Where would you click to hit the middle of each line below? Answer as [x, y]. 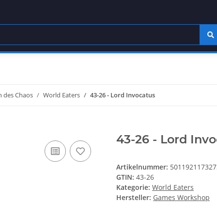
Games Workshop [181, 198]
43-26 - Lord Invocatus [123, 95]
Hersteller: [134, 198]
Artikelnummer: [143, 167]
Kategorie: [134, 187]
